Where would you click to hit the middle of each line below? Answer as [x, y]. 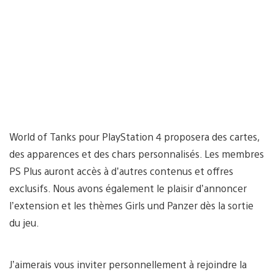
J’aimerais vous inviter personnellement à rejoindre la [128, 264]
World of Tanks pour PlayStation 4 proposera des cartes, [134, 136]
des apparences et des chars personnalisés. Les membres [137, 153]
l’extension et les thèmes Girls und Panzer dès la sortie [131, 205]
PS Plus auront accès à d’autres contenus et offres [121, 171]
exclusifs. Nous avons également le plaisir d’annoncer [128, 188]
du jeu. [24, 222]
